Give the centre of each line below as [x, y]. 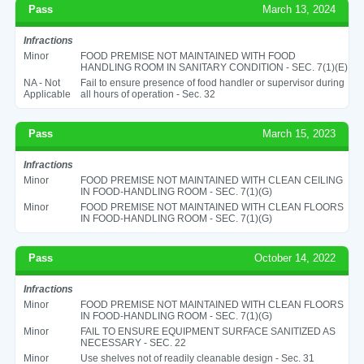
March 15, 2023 [299, 133]
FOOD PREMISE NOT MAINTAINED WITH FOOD [188, 56]
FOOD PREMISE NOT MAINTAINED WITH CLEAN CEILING [211, 180]
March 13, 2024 [299, 9]
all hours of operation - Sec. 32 [147, 94]
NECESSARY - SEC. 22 [133, 342]
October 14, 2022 [295, 258]
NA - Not [41, 82]
